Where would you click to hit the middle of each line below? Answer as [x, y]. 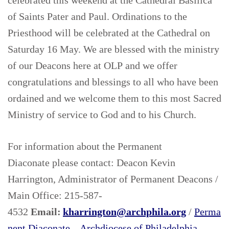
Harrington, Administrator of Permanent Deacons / [113, 179]
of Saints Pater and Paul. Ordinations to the [97, 17]
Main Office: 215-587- [55, 196]
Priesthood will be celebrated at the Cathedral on [109, 33]
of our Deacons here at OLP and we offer [93, 66]
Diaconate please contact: [61, 163]
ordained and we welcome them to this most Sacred [114, 98]
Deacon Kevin [146, 163]
